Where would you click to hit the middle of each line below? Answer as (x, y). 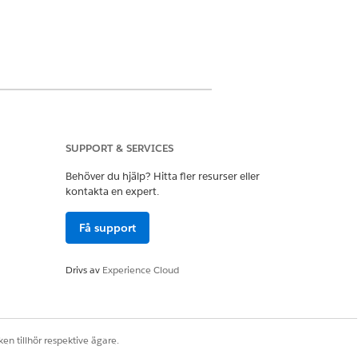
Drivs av (84, 270)
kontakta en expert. (112, 191)
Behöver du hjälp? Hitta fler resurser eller (163, 176)
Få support (107, 228)
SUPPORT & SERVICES (119, 148)
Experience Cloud (141, 270)
